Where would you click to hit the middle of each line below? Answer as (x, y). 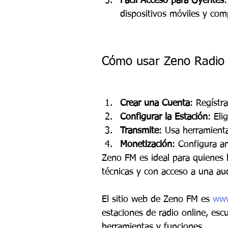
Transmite (139, 131)
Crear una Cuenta (155, 103)
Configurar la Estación (164, 117)
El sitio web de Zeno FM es (157, 199)
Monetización (146, 144)
